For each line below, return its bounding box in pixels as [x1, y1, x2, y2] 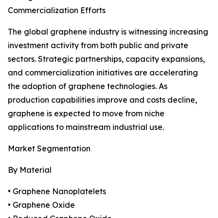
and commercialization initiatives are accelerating [8, 68, 198, 78]
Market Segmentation [8, 144, 91, 154]
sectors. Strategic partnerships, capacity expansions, [8, 54, 205, 64]
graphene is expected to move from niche [8, 109, 164, 119]
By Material [8, 165, 52, 175]
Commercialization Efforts [8, 5, 106, 16]
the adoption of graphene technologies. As [8, 81, 167, 91]
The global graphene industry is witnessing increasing [8, 27, 208, 37]
